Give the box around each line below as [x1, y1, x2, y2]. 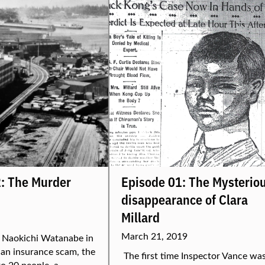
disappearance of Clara [121, 190, 248, 208]
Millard [121, 208, 160, 226]
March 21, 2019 [121, 230, 188, 242]
